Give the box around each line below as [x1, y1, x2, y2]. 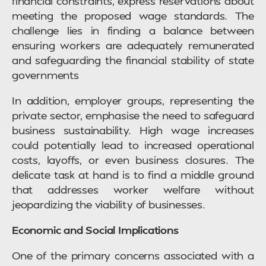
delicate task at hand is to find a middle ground [12, 167, 254, 182]
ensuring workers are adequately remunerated [12, 38, 254, 52]
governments [12, 68, 79, 82]
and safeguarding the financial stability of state [12, 53, 254, 67]
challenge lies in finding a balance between [12, 23, 254, 37]
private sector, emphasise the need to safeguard [12, 108, 254, 122]
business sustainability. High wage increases [12, 123, 254, 137]
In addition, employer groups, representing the [12, 93, 254, 107]
